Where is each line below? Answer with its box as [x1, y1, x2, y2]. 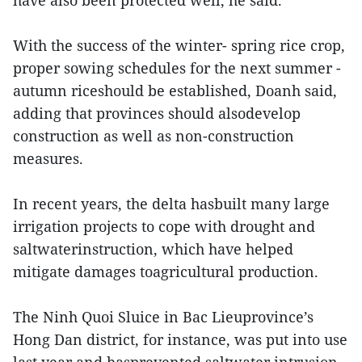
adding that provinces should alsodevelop [13, 103, 301, 124]
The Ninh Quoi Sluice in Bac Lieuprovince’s [13, 307, 314, 327]
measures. [13, 149, 83, 169]
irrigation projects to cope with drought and [13, 217, 315, 237]
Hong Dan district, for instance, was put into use [13, 330, 347, 350]
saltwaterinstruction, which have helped [13, 239, 293, 259]
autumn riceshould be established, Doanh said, [13, 81, 337, 101]
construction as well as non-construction [13, 126, 294, 146]
